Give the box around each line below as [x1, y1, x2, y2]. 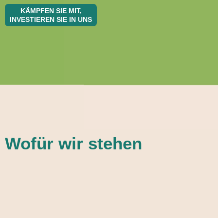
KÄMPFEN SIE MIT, [20, 6, 82, 15]
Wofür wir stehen [5, 134, 142, 153]
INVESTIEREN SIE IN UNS [10, 15, 92, 23]
